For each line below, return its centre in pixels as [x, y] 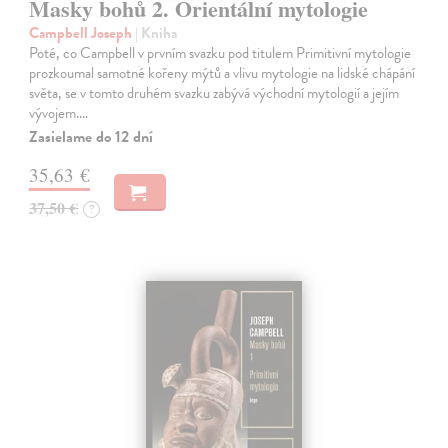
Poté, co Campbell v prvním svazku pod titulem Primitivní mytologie [220, 52]
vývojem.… [59, 112]
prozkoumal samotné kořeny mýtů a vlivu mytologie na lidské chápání [222, 72]
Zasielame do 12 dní [91, 136]
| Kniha [156, 32]
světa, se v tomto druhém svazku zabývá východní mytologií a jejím [214, 92]
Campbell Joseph [82, 32]
